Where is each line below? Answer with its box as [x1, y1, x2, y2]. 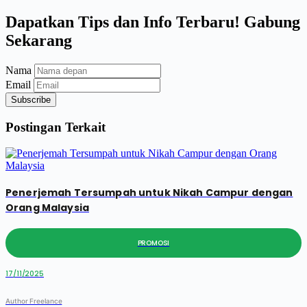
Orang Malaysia [5, 200, 89, 214]
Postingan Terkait [5, 119, 106, 134]
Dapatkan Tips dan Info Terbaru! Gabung [5, 13, 300, 31]
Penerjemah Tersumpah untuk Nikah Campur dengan [5, 185, 293, 199]
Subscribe [11, 94, 51, 105]
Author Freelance [5, 296, 62, 305]
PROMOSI [137, 237, 170, 248]
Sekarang [5, 32, 72, 49]
